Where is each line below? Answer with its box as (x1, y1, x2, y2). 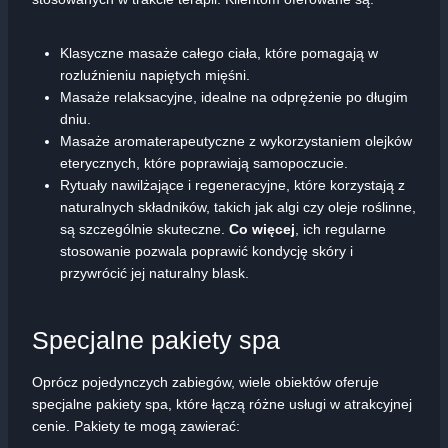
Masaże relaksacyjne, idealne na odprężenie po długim (60, 89, 408, 106)
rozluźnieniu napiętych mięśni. (60, 67, 250, 84)
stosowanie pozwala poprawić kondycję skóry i (60, 243, 353, 260)
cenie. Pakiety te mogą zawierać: (32, 418, 240, 435)
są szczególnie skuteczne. (60, 221, 229, 238)
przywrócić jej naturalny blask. (60, 265, 249, 282)
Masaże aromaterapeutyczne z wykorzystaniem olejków (60, 133, 412, 150)
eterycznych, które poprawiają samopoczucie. (60, 155, 348, 172)
